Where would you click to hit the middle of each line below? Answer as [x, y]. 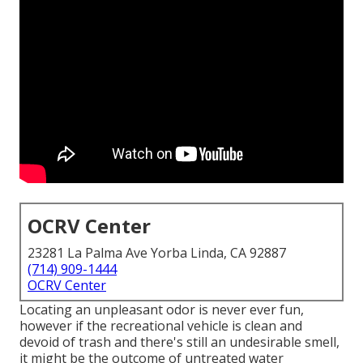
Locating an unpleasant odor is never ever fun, [162, 310]
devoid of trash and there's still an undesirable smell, [179, 342]
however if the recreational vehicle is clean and [161, 326]
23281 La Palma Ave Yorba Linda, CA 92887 [157, 253]
